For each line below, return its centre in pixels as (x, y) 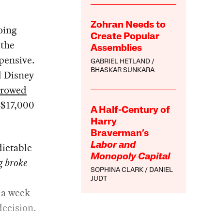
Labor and (113, 146)
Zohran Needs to (128, 25)
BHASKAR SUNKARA (123, 71)
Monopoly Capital (131, 157)
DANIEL (161, 170)
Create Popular (125, 37)
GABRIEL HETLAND (121, 62)
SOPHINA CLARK (117, 170)
